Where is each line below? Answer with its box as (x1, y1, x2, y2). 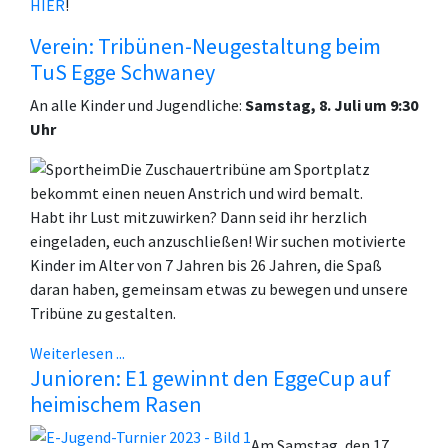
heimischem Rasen (30, 390, 202, 419)
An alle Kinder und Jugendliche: (30, 95, 245, 116)
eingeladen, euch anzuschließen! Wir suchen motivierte (30, 231, 406, 252)
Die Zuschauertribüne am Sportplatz (120, 159, 370, 180)
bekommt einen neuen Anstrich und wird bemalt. (30, 183, 363, 204)
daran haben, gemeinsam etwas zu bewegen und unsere (30, 279, 408, 300)
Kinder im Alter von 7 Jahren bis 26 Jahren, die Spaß (30, 255, 382, 276)
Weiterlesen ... (30, 343, 125, 364)
